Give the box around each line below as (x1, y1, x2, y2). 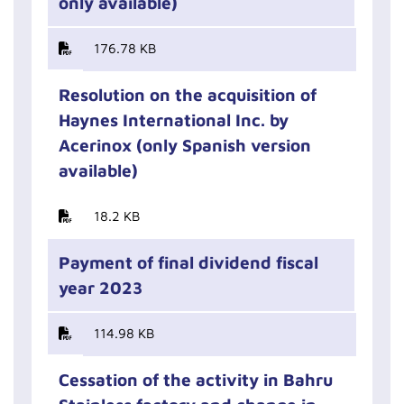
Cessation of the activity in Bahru (59, 370, 333, 390)
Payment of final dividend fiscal (59, 252, 318, 272)
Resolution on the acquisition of (59, 85, 317, 105)
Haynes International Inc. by (59, 110, 289, 130)
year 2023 (59, 278, 142, 298)
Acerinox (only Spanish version (59, 135, 311, 155)
